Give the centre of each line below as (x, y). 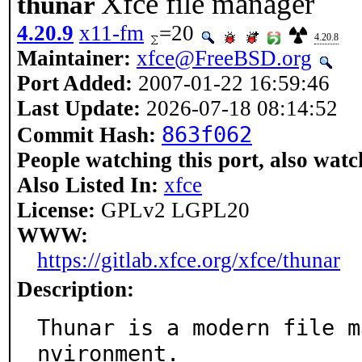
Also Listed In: (88, 185)
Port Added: (75, 83)
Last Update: (79, 108)
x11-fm (112, 33)
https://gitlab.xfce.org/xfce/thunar (189, 260)
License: (56, 210)
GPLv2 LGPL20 (173, 210)
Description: (76, 289)
